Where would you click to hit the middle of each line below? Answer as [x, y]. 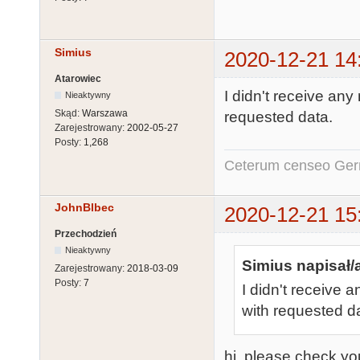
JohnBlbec [84, 207]
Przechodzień [86, 234]
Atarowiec [78, 78]
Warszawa [105, 113]
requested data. [278, 117]
